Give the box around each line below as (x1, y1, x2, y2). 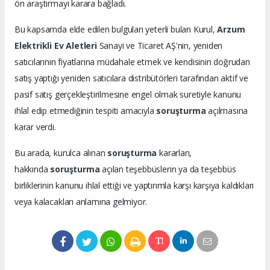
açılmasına (208, 105, 248, 116)
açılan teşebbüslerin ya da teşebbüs (102, 163, 236, 175)
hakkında (14, 163, 51, 175)
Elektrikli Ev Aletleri (14, 40, 99, 51)
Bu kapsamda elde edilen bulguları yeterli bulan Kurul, (14, 24, 218, 35)
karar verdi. (14, 121, 56, 133)
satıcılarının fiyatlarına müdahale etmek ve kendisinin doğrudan (14, 56, 250, 67)
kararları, (159, 147, 192, 159)
